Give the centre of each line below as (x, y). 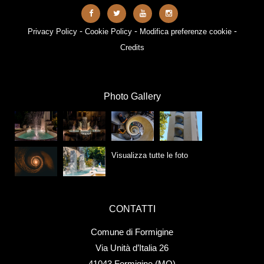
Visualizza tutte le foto (150, 156)
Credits (132, 48)
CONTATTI (132, 209)
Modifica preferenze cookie (185, 32)
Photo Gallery (132, 97)
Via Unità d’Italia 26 (132, 248)
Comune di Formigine (132, 232)
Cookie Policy (108, 32)
